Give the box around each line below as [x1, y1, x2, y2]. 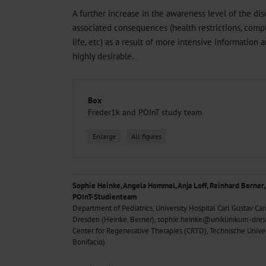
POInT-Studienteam [72, 192, 137, 202]
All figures [131, 131, 161, 141]
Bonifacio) [72, 237, 105, 248]
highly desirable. [72, 49, 134, 62]
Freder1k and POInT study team [88, 106, 202, 118]
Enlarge [93, 131, 116, 141]
